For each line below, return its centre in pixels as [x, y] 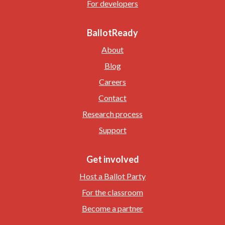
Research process [113, 114]
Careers [113, 81]
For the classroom [113, 192]
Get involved [113, 159]
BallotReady [113, 32]
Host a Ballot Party [113, 176]
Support [113, 130]
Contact [113, 97]
